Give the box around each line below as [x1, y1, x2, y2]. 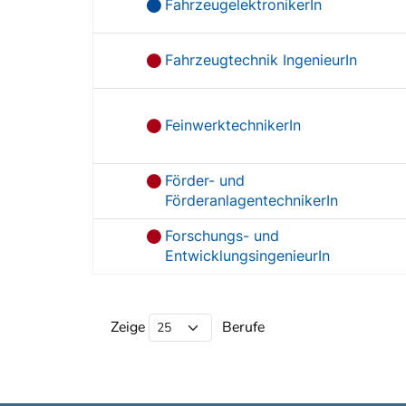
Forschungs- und [165, 227, 280, 245]
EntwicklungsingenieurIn [165, 246, 331, 265]
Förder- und [165, 171, 246, 189]
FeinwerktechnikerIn [165, 116, 302, 134]
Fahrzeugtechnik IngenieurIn [165, 51, 358, 69]
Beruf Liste [92, 274, 165, 292]
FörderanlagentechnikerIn [165, 191, 339, 209]
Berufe [218, 316, 265, 337]
